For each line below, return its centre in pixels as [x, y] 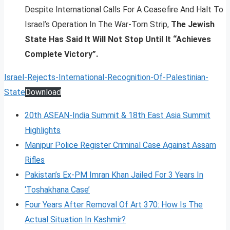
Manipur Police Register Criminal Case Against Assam [120, 145]
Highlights [43, 130]
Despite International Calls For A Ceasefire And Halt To [124, 9]
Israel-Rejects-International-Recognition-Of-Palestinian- [106, 77]
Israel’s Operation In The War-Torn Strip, [98, 24]
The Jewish [193, 24]
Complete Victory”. [61, 54]
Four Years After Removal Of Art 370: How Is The [114, 204]
